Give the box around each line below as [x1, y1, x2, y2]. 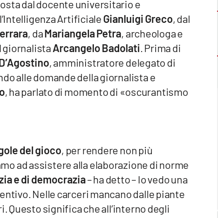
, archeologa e [121, 26, 183, 39]
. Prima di [140, 41, 181, 54]
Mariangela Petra [44, 26, 122, 39]
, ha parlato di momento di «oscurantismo [4, 85, 188, 98]
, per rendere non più [61, 143, 153, 156]
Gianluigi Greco [103, 12, 173, 25]
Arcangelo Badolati [52, 41, 140, 54]
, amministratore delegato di [49, 55, 176, 69]
